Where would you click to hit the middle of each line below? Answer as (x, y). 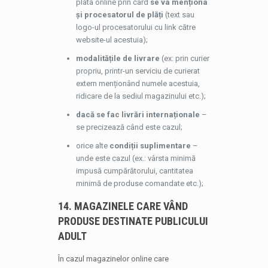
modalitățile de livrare (118, 58)
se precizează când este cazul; (129, 127)
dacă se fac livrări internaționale (138, 115)
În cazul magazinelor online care (113, 259)
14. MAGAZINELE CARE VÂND (123, 206)
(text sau (179, 15)
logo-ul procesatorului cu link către (135, 27)
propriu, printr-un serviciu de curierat (138, 71)
